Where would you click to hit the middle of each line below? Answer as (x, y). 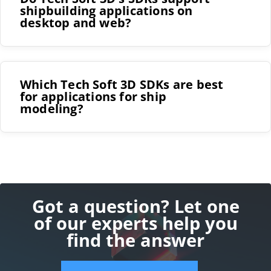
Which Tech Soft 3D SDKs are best (122, 85)
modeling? (52, 109)
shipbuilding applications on (106, 11)
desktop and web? (76, 23)
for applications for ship (93, 97)
